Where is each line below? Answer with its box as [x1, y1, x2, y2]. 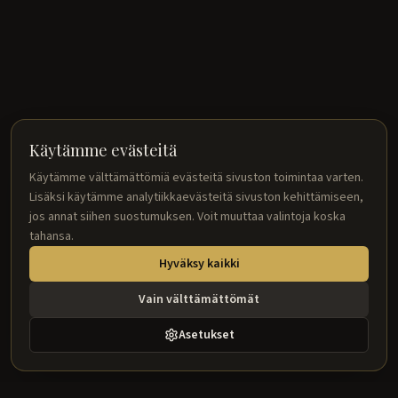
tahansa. [29, 227, 74, 245]
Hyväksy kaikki [158, 255, 240, 273]
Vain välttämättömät [139, 291, 259, 308]
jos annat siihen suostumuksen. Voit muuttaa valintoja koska [29, 208, 346, 226]
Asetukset [178, 326, 235, 344]
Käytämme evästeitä [29, 139, 177, 161]
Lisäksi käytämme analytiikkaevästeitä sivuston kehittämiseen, [29, 188, 363, 206]
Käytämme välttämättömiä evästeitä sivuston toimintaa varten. [29, 169, 363, 187]
